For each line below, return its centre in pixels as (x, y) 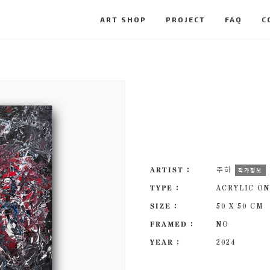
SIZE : (164, 206)
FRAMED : (172, 224)
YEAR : (165, 242)
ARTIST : (170, 169)
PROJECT (186, 19)
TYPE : (165, 187)
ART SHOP (123, 19)
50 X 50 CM (240, 206)
